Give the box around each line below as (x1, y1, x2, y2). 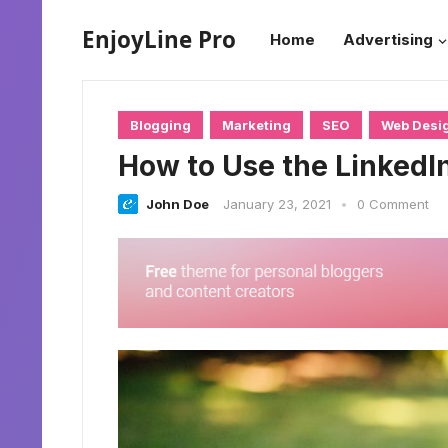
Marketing (222, 117, 291, 133)
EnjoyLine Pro (82, 24, 236, 55)
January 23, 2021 (223, 196, 331, 212)
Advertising (343, 30, 433, 49)
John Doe (146, 196, 209, 212)
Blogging (130, 117, 191, 133)
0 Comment (357, 196, 429, 212)
